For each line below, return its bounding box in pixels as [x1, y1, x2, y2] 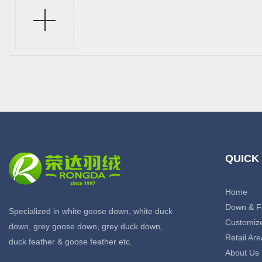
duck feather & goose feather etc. [9, 237, 132, 247]
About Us [225, 248, 259, 258]
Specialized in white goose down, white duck [9, 206, 173, 216]
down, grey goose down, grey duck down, [9, 222, 163, 232]
